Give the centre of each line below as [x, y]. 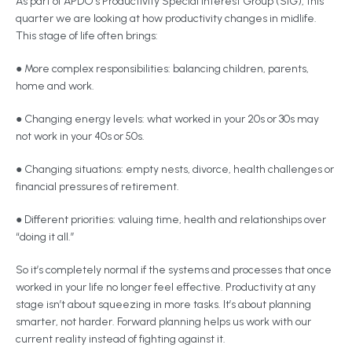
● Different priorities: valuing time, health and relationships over [171, 220]
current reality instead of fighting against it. [122, 339]
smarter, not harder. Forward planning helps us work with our [163, 322]
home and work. [56, 86]
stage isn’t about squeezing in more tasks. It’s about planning [163, 304]
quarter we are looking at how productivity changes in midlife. [166, 18]
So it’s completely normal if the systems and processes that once [174, 270]
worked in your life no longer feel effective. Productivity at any [166, 287]
